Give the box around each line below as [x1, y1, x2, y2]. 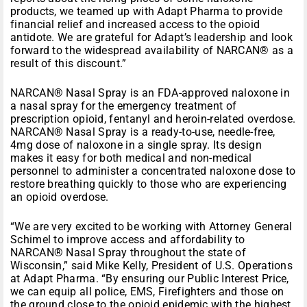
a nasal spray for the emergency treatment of [10, 99, 237, 113]
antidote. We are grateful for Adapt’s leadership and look [10, 31, 293, 45]
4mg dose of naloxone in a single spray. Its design [10, 138, 262, 152]
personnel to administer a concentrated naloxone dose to [10, 164, 296, 178]
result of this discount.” [10, 57, 127, 71]
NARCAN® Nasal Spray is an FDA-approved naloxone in [10, 86, 290, 100]
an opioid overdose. [10, 191, 109, 204]
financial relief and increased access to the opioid [10, 18, 260, 32]
